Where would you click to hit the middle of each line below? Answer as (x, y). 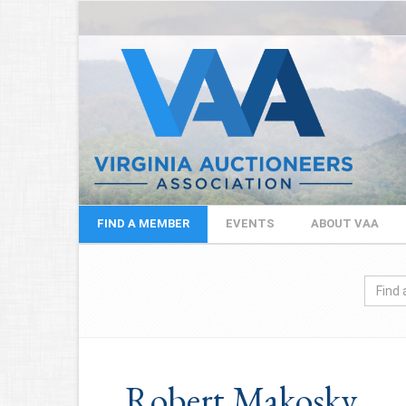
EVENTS (250, 223)
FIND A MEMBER (143, 223)
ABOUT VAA (345, 223)
